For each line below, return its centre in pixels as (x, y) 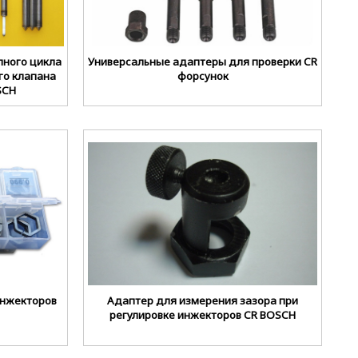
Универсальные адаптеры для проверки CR (203, 61)
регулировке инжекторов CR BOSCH (203, 315)
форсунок (203, 76)
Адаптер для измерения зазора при (203, 301)
